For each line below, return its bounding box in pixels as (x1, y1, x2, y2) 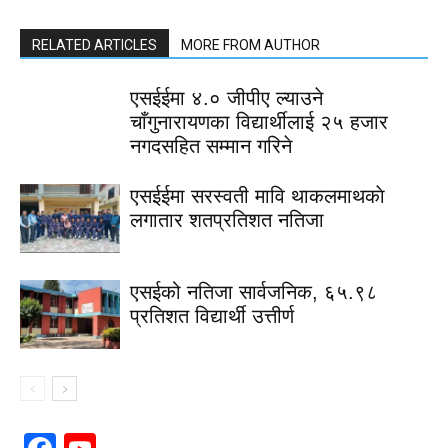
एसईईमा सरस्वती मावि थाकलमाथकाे (130, 185, 385, 207)
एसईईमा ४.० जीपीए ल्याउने (130, 87, 323, 109)
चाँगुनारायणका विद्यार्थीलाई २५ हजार (130, 111, 388, 133)
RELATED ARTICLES (32, 37, 157, 53)
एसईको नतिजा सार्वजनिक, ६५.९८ (130, 281, 378, 303)
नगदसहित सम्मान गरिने (130, 135, 292, 157)
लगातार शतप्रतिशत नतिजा (130, 209, 324, 231)
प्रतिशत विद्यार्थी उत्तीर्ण (130, 305, 294, 327)
